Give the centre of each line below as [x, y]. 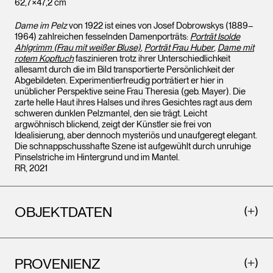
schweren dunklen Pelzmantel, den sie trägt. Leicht [111, 113]
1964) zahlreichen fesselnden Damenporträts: [102, 36]
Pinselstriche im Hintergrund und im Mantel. [97, 157]
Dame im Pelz [41, 25]
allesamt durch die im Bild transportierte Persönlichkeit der [125, 69]
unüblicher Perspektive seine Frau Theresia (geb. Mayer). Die [130, 91]
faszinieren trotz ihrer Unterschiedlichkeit [152, 58]
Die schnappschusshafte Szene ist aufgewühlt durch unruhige [133, 146]
